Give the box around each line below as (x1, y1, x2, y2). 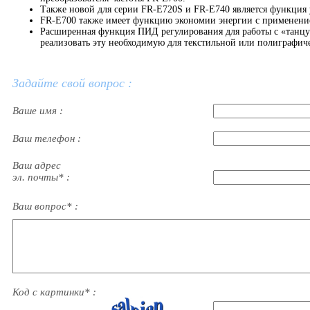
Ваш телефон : (12, 133, 84, 145)
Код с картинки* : (12, 286, 99, 298)
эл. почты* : (12, 172, 73, 183)
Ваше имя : (12, 105, 66, 117)
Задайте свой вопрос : (12, 76, 132, 91)
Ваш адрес (12, 160, 61, 172)
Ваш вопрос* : (12, 201, 81, 212)
